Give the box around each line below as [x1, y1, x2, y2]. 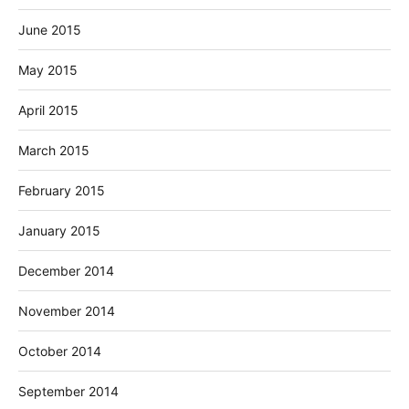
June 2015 [18, 21, 81, 37]
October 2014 [18, 342, 101, 359]
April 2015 [18, 101, 79, 118]
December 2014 [18, 262, 114, 278]
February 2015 [18, 182, 105, 198]
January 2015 [18, 222, 100, 238]
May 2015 [18, 61, 78, 78]
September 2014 [18, 383, 119, 399]
